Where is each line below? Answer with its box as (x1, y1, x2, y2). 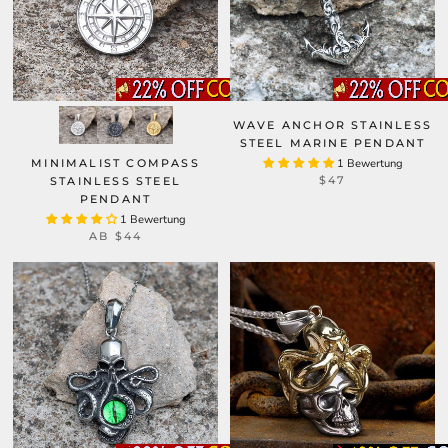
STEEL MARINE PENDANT (239, 136, 426, 150)
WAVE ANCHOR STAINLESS (232, 118, 433, 132)
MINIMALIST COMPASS (31, 156, 200, 170)
